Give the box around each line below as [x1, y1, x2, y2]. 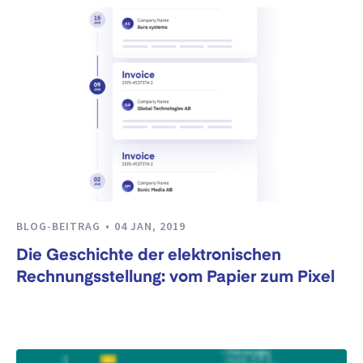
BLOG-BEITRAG [16, 218, 104, 233]
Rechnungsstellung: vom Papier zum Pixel [16, 270, 335, 287]
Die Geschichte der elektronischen [16, 248, 281, 265]
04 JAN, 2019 [114, 218, 186, 233]
